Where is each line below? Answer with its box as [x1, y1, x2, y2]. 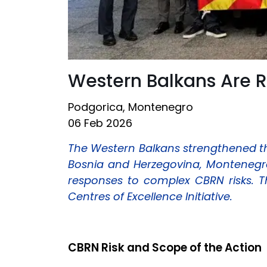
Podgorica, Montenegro [68, 99, 193, 114]
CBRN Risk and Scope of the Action [68, 239, 262, 256]
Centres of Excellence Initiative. [68, 188, 232, 204]
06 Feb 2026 [68, 115, 132, 131]
